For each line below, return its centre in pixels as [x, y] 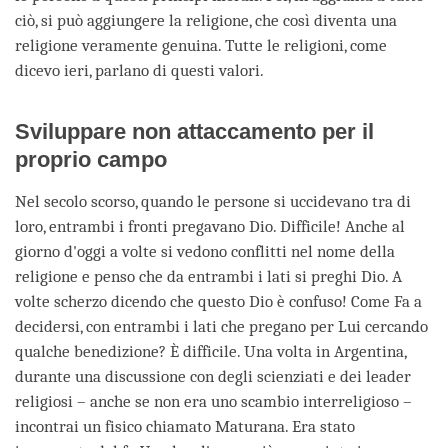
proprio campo [91, 160]
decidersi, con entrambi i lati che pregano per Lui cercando [221, 327]
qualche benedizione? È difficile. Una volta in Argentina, [210, 352]
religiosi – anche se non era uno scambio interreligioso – [213, 402]
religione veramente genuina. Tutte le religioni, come [201, 46]
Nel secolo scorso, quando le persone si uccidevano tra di [213, 202]
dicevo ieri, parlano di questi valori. [139, 71]
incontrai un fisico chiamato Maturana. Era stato [185, 427]
